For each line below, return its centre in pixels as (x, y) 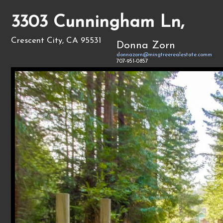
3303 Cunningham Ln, (98, 23)
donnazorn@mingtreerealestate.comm (164, 55)
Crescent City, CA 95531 (56, 41)
